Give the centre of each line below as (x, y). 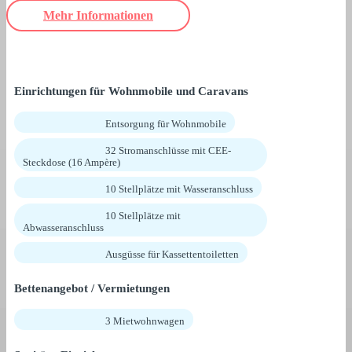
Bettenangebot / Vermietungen (92, 289)
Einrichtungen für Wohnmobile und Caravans (131, 92)
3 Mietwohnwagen (145, 321)
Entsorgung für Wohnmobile (166, 124)
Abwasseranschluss (63, 228)
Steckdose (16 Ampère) (71, 163)
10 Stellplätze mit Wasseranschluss (179, 189)
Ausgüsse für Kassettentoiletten (172, 255)
